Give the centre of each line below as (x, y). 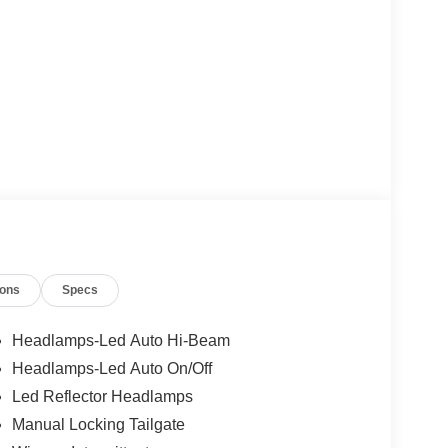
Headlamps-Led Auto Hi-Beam (120, 341)
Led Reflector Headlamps (102, 397)
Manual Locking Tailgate (98, 425)
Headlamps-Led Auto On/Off (111, 369)
